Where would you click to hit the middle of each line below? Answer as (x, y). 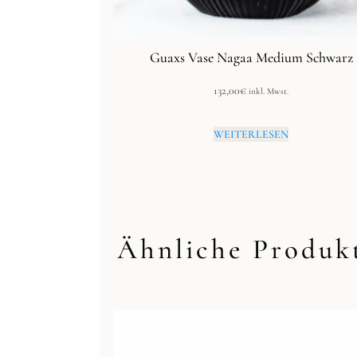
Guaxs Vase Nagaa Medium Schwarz (251, 58)
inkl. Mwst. (269, 92)
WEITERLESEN (251, 135)
